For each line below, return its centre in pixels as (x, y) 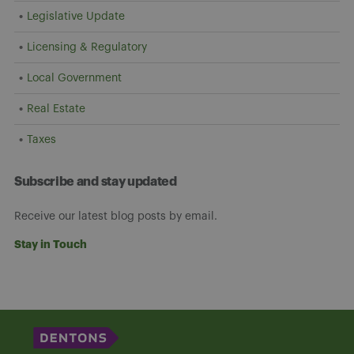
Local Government (74, 78)
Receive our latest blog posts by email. (116, 216)
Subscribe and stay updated (96, 181)
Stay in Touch (51, 244)
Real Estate (56, 109)
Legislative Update (76, 16)
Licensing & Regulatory (87, 47)
